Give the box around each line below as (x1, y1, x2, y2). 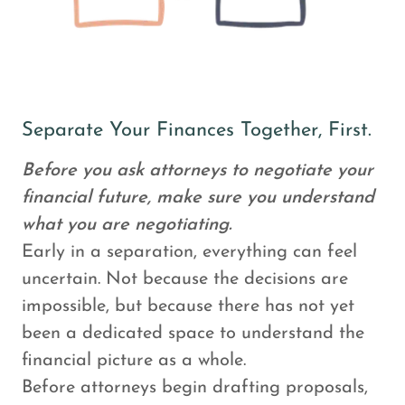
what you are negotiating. (22, 216, 231, 234)
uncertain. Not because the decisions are (22, 270, 348, 288)
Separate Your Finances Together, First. (22, 120, 372, 141)
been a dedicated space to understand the (22, 325, 364, 343)
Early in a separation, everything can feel (22, 243, 357, 261)
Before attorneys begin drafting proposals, (22, 379, 368, 397)
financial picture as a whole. (22, 352, 246, 370)
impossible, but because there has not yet (22, 297, 354, 316)
